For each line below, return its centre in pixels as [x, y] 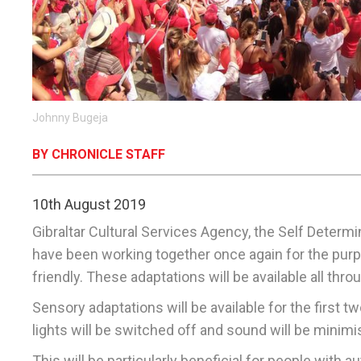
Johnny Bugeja [70, 118]
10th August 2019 [89, 205]
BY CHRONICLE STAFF [99, 155]
